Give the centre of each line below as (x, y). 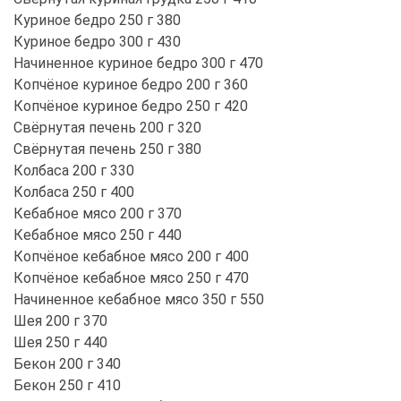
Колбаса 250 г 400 (74, 192)
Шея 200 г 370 (60, 320)
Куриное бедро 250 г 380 (97, 20)
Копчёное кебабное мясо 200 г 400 (131, 256)
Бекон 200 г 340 (67, 363)
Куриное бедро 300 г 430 (97, 41)
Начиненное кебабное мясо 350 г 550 (139, 299)
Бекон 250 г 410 (67, 385)
